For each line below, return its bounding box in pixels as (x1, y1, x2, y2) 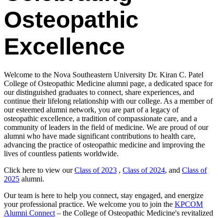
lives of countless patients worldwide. (4, 149, 119, 158)
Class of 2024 (123, 165, 165, 174)
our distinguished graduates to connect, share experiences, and (4, 88, 194, 96)
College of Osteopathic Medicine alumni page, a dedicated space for (4, 79, 213, 88)
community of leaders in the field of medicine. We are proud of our (4, 123, 208, 131)
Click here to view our (4, 165, 74, 174)
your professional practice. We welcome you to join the (4, 200, 175, 208)
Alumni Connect (4, 208, 55, 217)
